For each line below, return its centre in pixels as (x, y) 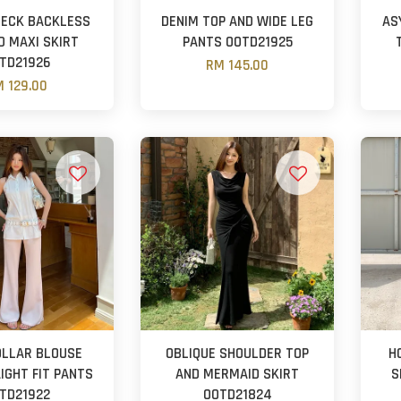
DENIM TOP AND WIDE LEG (238, 21)
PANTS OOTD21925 (237, 42)
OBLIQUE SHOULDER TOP (238, 354)
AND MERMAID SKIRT (238, 374)
